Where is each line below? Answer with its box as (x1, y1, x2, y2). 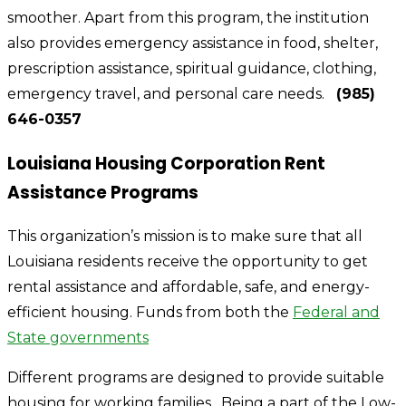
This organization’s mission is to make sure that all (7, 227, 362, 246)
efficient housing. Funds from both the (7, 304, 293, 322)
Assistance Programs (7, 179, 198, 205)
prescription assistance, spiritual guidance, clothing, (7, 59, 376, 77)
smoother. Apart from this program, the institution (7, 8, 369, 26)
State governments (7, 329, 149, 347)
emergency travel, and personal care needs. (7, 84, 332, 102)
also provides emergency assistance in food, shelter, (7, 34, 378, 52)
